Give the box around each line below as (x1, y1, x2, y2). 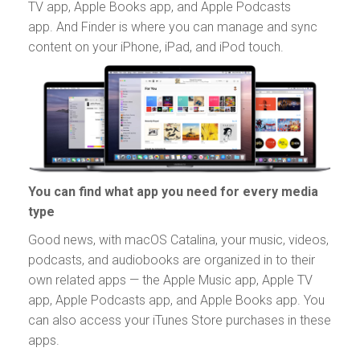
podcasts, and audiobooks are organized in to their (28, 252, 315, 268)
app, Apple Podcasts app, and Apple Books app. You (28, 292, 325, 309)
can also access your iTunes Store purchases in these (28, 313, 331, 329)
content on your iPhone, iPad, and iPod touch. (28, 39, 284, 55)
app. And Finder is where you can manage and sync (28, 18, 317, 35)
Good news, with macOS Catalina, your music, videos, (28, 232, 329, 248)
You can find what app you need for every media (28, 184, 318, 200)
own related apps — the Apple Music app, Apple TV (28, 272, 313, 288)
